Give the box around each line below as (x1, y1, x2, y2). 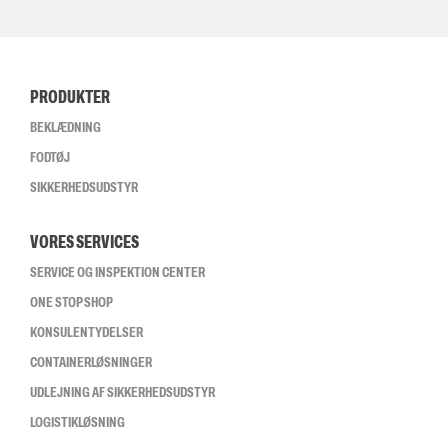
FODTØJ (30, 149, 70, 165)
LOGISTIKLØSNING (30, 414, 125, 430)
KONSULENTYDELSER (30, 324, 143, 340)
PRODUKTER (30, 87, 110, 107)
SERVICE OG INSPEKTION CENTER (30, 264, 205, 280)
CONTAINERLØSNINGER (30, 354, 152, 370)
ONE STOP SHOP (30, 294, 113, 310)
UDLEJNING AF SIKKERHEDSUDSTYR (30, 384, 215, 400)
